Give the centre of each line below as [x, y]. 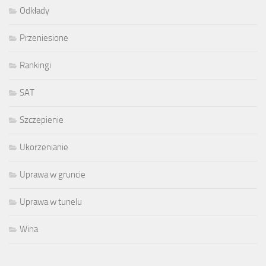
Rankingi [35, 65]
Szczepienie [42, 120]
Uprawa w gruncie [53, 175]
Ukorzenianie [44, 147]
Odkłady [34, 11]
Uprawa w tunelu [51, 202]
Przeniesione [44, 38]
